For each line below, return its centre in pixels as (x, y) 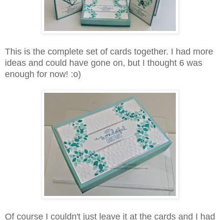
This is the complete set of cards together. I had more (109, 52)
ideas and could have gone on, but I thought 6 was (104, 63)
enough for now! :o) (43, 74)
